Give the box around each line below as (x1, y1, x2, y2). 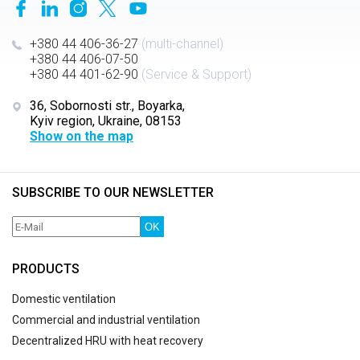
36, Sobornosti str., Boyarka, (30, 98, 185, 113)
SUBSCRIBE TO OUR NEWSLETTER (12, 185, 214, 200)
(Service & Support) (138, 67, 252, 82)
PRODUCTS (12, 261, 80, 276)
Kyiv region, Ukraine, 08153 (30, 113, 182, 129)
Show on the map (30, 129, 133, 144)
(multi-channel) (138, 36, 223, 51)
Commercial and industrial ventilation (12, 313, 200, 326)
